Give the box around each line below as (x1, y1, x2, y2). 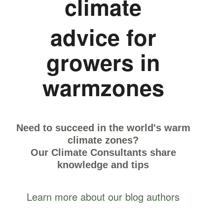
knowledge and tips (57, 159, 149, 171)
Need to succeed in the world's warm (16, 122, 190, 134)
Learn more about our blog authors (27, 189, 180, 204)
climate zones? (68, 135, 139, 146)
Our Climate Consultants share (30, 147, 176, 158)
